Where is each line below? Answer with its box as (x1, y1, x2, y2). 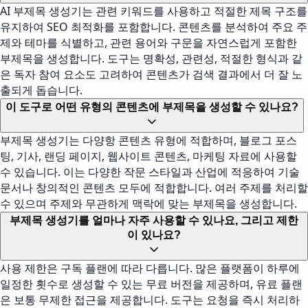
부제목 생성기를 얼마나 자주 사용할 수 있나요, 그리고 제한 (10, 214, 298, 226)
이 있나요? (127, 229, 181, 241)
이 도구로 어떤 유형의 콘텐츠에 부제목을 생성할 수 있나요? (5, 101, 298, 113)
